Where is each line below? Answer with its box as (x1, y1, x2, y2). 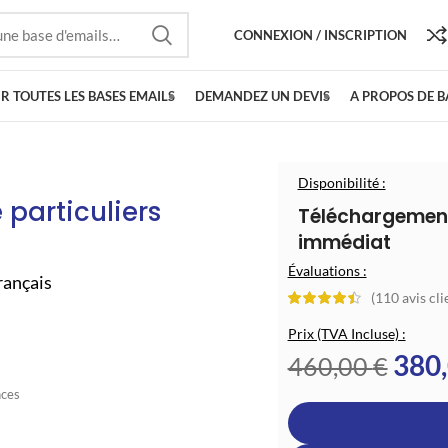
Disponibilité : (297, 174, 386, 191)
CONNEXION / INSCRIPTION (233, 26, 407, 43)
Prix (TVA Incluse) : (287, 325, 406, 343)
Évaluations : (287, 262, 367, 279)
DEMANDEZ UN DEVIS (195, 87, 330, 104)
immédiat (297, 229, 391, 256)
